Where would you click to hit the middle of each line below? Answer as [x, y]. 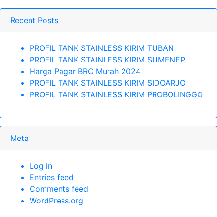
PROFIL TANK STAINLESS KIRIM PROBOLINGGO [116, 95]
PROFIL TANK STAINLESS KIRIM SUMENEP [107, 60]
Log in [41, 166]
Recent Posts [34, 21]
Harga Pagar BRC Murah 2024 [85, 71]
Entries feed [52, 178]
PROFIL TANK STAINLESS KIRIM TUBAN [102, 48]
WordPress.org [56, 201]
